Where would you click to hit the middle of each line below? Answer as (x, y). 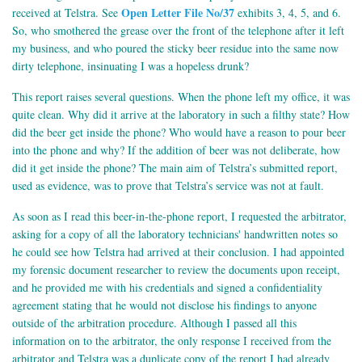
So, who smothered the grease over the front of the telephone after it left (178, 30)
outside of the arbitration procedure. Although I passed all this (154, 322)
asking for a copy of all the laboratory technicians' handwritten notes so (175, 234)
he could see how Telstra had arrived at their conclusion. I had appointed (178, 251)
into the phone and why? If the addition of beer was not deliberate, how (176, 149)
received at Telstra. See (67, 12)
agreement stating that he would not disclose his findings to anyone (164, 305)
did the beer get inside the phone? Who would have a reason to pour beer (179, 132)
